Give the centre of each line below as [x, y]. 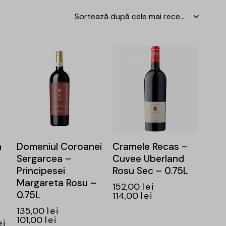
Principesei [41, 171]
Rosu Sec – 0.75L [150, 171]
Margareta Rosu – [56, 183]
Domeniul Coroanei [59, 147]
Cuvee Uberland [148, 159]
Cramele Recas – [150, 147]
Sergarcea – [44, 159]
